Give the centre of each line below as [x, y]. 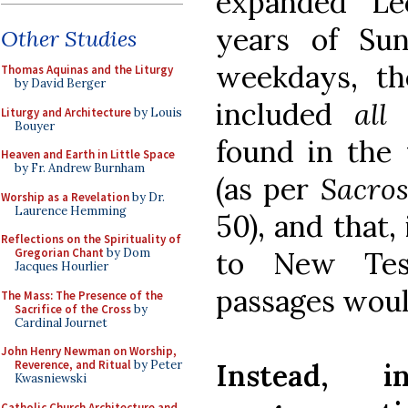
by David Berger [60, 83]
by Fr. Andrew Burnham [80, 168]
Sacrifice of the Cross [73, 309]
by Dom [127, 253]
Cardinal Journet [61, 322]
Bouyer [35, 126]
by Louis [157, 112]
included [286, 114]
